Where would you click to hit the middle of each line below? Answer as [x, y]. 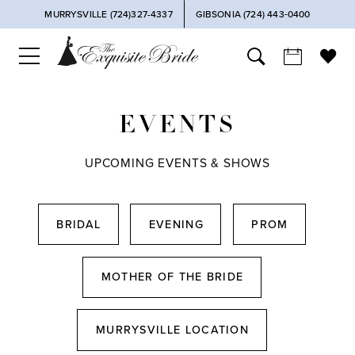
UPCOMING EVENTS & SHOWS [177, 164]
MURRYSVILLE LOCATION [172, 330]
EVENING [176, 224]
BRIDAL [79, 224]
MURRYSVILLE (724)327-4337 [109, 14]
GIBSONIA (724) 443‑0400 [253, 14]
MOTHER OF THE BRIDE [172, 277]
